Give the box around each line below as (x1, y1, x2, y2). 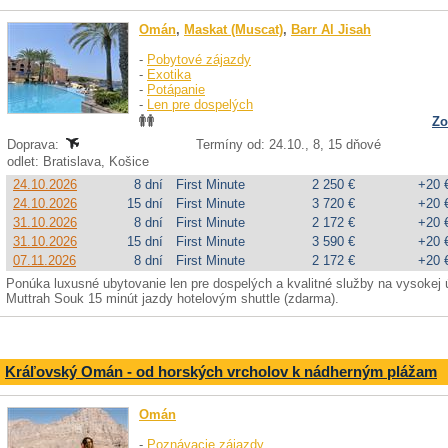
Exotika (147, 67, 191, 82)
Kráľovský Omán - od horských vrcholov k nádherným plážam (5, 363, 437, 380)
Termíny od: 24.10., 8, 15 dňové (195, 137, 381, 152)
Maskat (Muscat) (184, 22, 283, 37)
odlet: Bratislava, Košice (7, 154, 153, 169)
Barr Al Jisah (291, 22, 371, 37)
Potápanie (147, 82, 205, 97)
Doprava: (7, 137, 63, 152)
